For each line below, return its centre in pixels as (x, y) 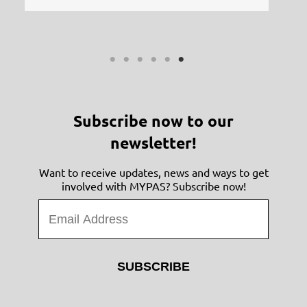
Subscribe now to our (153, 121)
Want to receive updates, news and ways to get (153, 172)
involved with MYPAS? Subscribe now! (153, 185)
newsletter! (153, 143)
